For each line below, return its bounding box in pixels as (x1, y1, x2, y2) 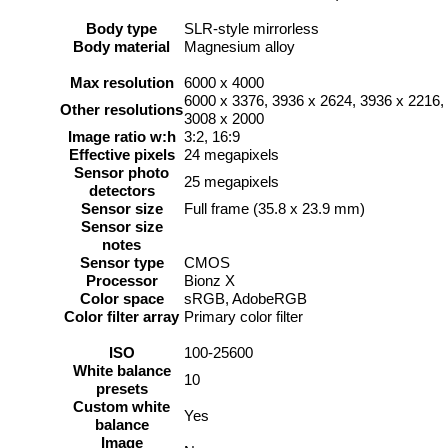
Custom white (73, 398, 171, 416)
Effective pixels (69, 146, 175, 164)
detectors (89, 182, 155, 200)
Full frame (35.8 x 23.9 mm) (184, 200, 365, 218)
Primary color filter (184, 308, 303, 326)
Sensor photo (74, 164, 170, 182)
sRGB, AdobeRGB (184, 290, 307, 308)
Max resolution (70, 74, 174, 92)
